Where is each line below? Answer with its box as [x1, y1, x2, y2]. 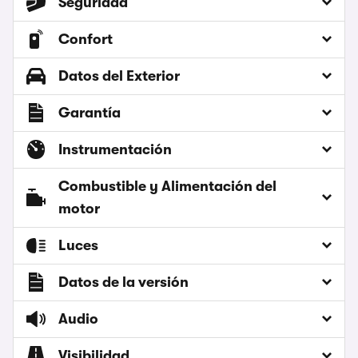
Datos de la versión [58, 274, 189, 291]
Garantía [58, 105, 121, 121]
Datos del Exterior [58, 68, 180, 85]
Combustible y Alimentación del [58, 178, 276, 195]
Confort [58, 31, 113, 48]
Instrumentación [58, 141, 172, 158]
